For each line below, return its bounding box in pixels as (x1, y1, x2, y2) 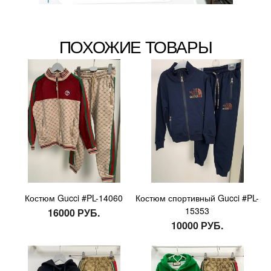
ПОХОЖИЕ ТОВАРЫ (59, 33, 212, 58)
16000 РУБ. (48, 205, 100, 220)
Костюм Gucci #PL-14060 (25, 191, 123, 204)
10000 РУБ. (171, 218, 223, 232)
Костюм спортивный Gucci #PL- (135, 191, 259, 204)
